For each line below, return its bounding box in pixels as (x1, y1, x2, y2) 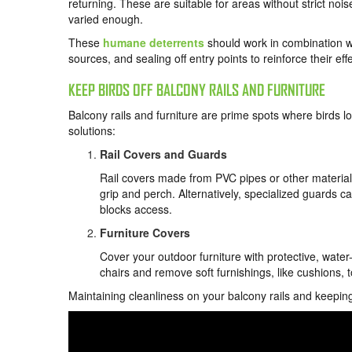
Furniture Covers (100, 224, 190, 240)
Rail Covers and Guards (100, 145, 227, 162)
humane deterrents (103, 34, 204, 50)
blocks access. (100, 200, 175, 217)
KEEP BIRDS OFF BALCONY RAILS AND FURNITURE (68, 80, 328, 99)
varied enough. (68, 10, 143, 27)
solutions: (68, 122, 115, 138)
